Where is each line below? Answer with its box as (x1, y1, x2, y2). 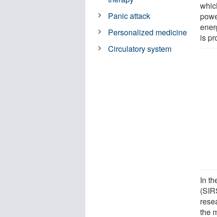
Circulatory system (108, 43, 172, 54)
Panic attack (108, 10, 151, 21)
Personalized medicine (108, 26, 187, 38)
